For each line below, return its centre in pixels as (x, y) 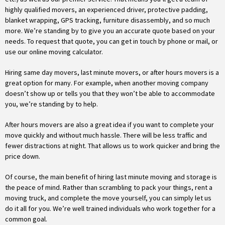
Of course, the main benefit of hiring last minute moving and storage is (111, 177)
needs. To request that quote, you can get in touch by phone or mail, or (111, 41)
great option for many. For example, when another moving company (107, 83)
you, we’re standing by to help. (51, 104)
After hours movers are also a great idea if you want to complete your (109, 125)
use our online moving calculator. (54, 52)
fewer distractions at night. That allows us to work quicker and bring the (113, 146)
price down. (23, 156)
